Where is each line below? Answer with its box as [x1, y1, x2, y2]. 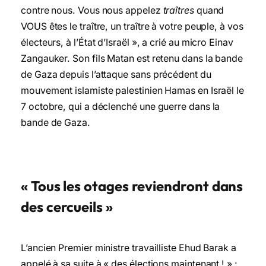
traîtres [160, 4, 197, 16]
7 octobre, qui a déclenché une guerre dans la [21, 100, 220, 112]
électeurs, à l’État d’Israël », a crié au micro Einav [21, 36, 233, 48]
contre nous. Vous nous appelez [21, 4, 161, 16]
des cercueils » [21, 198, 113, 216]
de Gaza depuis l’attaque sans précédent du [21, 68, 211, 80]
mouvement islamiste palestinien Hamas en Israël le [21, 84, 245, 96]
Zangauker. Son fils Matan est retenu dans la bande [21, 52, 243, 64]
